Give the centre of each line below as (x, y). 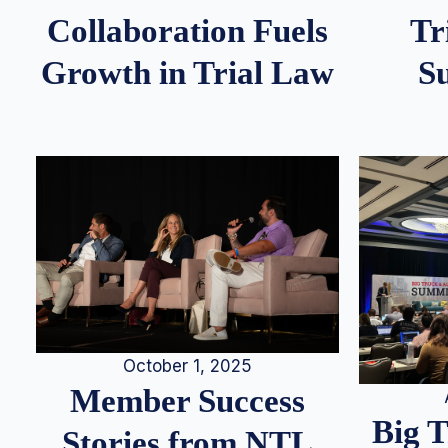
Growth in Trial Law (187, 73)
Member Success (187, 400)
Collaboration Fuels (187, 31)
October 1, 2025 (187, 365)
